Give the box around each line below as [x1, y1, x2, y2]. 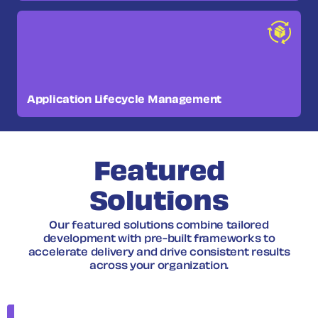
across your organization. [89, 261, 229, 272]
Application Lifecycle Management [27, 94, 222, 106]
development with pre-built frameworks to [43, 234, 275, 245]
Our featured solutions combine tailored [49, 220, 269, 231]
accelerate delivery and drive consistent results [28, 247, 290, 258]
